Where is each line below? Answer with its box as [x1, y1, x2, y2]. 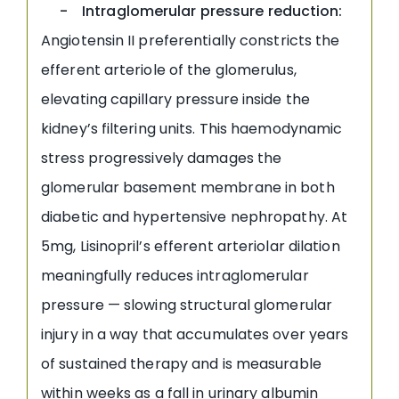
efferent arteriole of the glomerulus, [41, 59, 297, 80]
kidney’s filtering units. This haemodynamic [41, 118, 343, 139]
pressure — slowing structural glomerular [41, 294, 333, 315]
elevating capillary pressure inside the [41, 88, 310, 110]
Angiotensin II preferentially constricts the [41, 29, 340, 51]
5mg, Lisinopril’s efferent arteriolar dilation [41, 235, 340, 256]
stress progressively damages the [41, 147, 282, 168]
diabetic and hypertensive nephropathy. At [41, 206, 348, 227]
